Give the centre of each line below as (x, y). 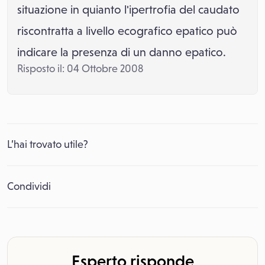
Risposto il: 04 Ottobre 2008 (80, 69)
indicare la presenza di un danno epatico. (122, 52)
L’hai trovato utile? (48, 144)
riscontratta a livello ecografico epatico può (127, 31)
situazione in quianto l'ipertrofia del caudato (128, 9)
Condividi (29, 186)
